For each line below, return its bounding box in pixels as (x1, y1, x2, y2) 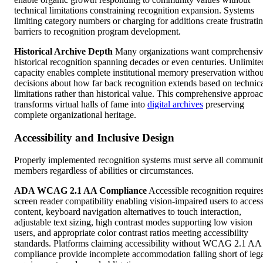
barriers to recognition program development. (14, 26, 181, 36)
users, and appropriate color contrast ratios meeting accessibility (14, 228, 248, 238)
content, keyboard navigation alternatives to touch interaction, (14, 207, 241, 217)
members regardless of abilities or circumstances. (14, 166, 194, 176)
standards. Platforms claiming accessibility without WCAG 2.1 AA (14, 238, 261, 249)
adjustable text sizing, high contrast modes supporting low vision (14, 217, 252, 228)
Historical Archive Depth (14, 46, 113, 56)
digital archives (147, 99, 203, 109)
